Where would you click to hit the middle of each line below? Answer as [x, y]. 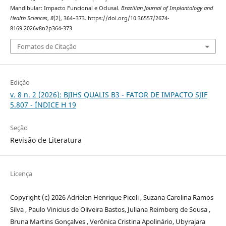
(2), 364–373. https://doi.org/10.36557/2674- [111, 18]
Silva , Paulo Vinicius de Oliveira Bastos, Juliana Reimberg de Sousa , [110, 209]
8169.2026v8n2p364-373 [41, 29]
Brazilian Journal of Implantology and [167, 8]
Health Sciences [29, 18]
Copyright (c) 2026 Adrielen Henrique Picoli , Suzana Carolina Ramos [111, 197]
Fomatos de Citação [47, 46]
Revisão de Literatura [46, 140]
